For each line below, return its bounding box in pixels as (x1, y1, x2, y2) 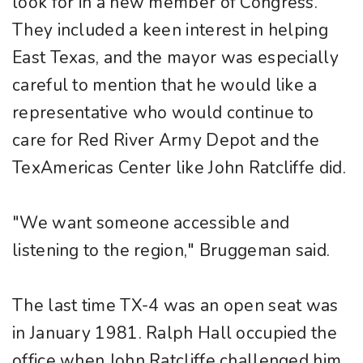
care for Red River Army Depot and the (12, 129, 320, 152)
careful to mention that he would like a (12, 74, 318, 97)
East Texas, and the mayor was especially (12, 46, 339, 70)
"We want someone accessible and (12, 211, 290, 235)
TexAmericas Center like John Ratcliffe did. (12, 156, 346, 180)
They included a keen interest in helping (12, 19, 328, 42)
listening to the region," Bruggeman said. (12, 239, 331, 263)
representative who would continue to (12, 101, 314, 125)
